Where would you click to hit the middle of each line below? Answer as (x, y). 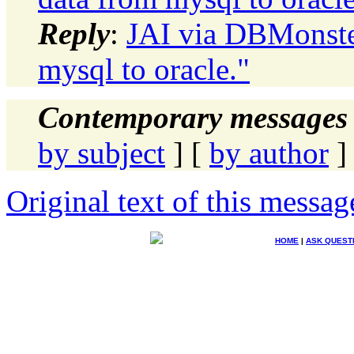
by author (269, 153)
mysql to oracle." (144, 69)
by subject (102, 153)
